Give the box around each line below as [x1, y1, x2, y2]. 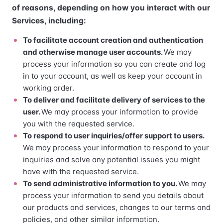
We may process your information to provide [41, 107, 198, 116]
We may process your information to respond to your [23, 143, 209, 152]
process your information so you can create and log [23, 59, 206, 69]
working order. [23, 83, 74, 93]
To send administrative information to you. [23, 179, 178, 188]
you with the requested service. [23, 119, 134, 128]
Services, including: [12, 16, 86, 25]
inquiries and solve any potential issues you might [23, 155, 200, 164]
